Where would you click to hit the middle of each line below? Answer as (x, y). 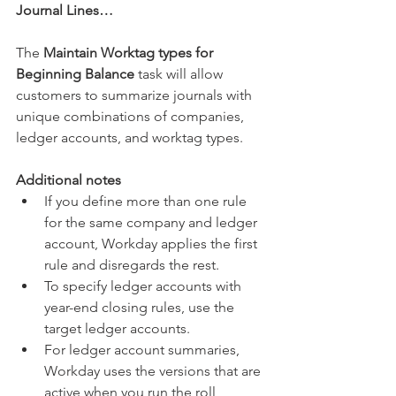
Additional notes (69, 180)
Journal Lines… (65, 10)
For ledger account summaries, (144, 350)
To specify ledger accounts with (145, 286)
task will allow (180, 74)
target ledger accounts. (121, 328)
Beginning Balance (75, 74)
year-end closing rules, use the (141, 307)
